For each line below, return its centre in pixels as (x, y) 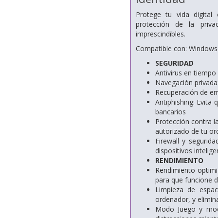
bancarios (170, 112)
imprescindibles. (160, 34)
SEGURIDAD (174, 63)
